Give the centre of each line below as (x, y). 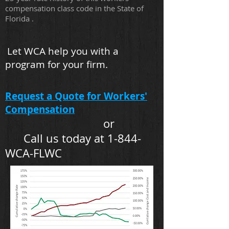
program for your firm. (56, 64)
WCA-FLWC (33, 153)
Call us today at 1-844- (73, 138)
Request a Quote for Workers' (76, 96)
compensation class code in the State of (74, 8)
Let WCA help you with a (63, 51)
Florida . (19, 18)
